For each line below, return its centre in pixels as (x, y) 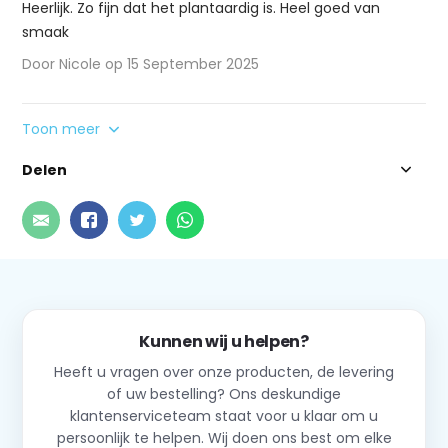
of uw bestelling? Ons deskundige (224, 393)
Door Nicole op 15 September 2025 (141, 63)
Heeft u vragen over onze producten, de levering (224, 371)
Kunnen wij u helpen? (224, 341)
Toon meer (63, 128)
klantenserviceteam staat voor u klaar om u (224, 415)
